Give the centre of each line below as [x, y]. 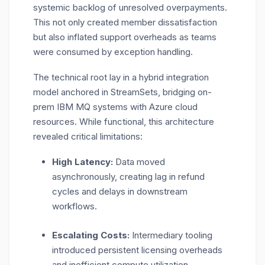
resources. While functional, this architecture [124, 122]
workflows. [75, 206]
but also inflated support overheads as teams [125, 37]
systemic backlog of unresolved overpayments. [130, 7]
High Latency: [83, 162]
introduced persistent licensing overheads [137, 250]
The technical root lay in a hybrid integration [121, 77]
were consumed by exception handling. [113, 52]
